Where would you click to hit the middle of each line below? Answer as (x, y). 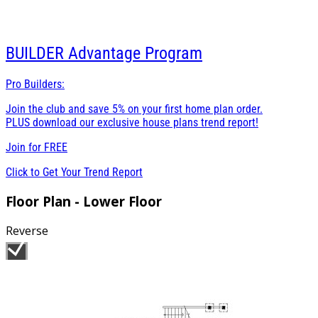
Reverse (27, 231)
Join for (25, 147)
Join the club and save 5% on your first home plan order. (134, 109)
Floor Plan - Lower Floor (84, 201)
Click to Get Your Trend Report (74, 172)
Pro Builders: (35, 84)
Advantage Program (135, 53)
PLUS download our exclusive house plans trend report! (132, 122)
